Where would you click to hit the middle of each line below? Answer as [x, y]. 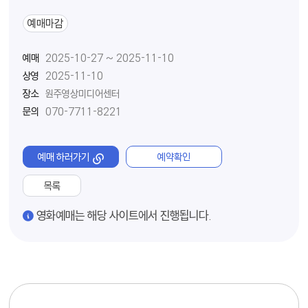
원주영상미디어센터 [82, 94]
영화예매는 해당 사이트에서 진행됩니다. [124, 215]
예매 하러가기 [64, 157]
